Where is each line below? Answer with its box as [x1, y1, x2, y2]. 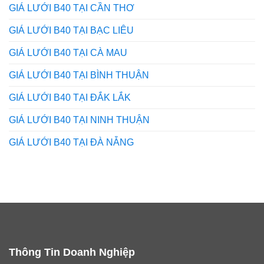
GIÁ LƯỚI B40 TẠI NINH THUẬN [9, 114, 150, 125]
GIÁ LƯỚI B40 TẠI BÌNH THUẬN [9, 70, 149, 80]
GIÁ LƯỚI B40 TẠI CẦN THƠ [9, 2, 134, 13]
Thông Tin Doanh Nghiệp [9, 246, 135, 258]
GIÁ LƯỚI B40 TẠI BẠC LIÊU [9, 25, 134, 35]
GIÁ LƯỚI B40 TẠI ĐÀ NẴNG [9, 137, 134, 147]
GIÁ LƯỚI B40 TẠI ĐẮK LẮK [9, 92, 131, 103]
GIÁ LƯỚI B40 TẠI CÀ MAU [9, 47, 127, 58]
